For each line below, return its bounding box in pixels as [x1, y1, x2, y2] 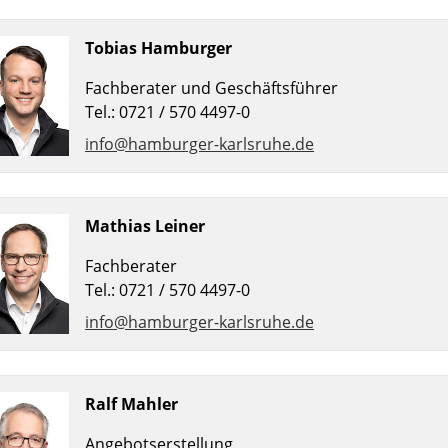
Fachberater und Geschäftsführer [85, 77, 339, 100]
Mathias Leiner [85, 215, 206, 238]
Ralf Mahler [85, 393, 179, 416]
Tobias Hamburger [85, 37, 233, 60]
